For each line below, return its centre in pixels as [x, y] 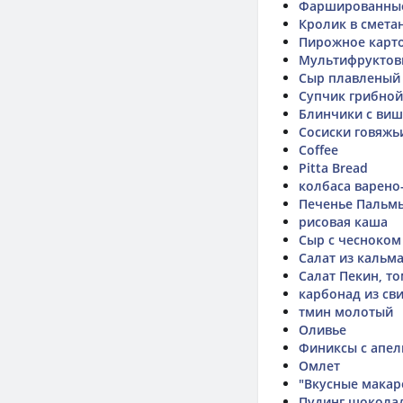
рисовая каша [343, 222]
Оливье [322, 330]
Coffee [318, 150]
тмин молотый [346, 312]
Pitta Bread [333, 168]
